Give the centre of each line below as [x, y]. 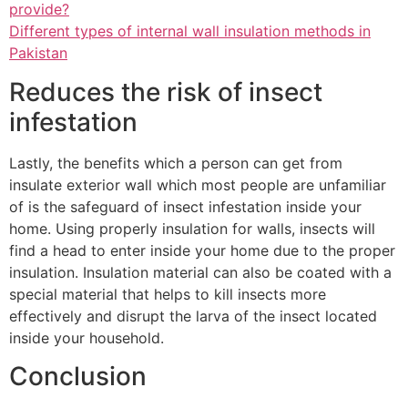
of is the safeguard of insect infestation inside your [185, 206]
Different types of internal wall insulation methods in [190, 31]
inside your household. [87, 337]
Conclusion [78, 376]
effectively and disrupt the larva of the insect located [193, 316]
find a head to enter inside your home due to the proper [202, 250]
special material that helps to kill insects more [168, 294]
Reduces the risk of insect [166, 92]
